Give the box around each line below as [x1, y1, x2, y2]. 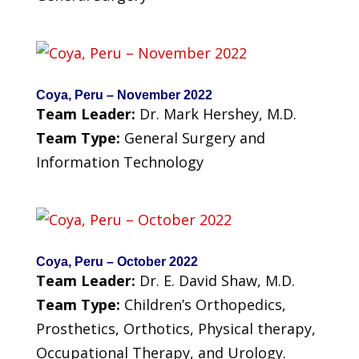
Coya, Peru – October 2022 [35, 254, 198, 268]
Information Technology [35, 151, 204, 171]
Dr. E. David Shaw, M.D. [139, 270, 295, 290]
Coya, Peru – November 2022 [35, 87, 212, 102]
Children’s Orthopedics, [123, 294, 286, 314]
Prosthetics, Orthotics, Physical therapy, [35, 318, 316, 338]
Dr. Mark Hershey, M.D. [139, 103, 296, 123]
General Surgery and [123, 127, 265, 147]
